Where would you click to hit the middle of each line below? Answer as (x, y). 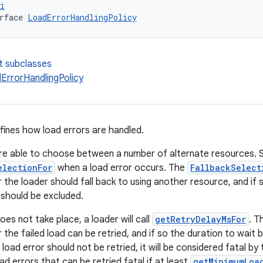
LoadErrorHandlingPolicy (82, 17)
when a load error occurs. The (121, 168)
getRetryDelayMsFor (200, 219)
